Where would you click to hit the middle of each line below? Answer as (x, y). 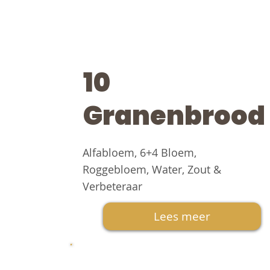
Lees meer (182, 216)
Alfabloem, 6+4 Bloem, (139, 153)
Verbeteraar (112, 187)
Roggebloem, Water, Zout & (152, 170)
